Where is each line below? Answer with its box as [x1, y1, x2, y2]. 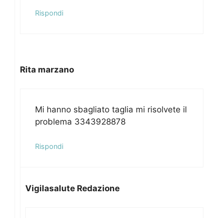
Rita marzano [20, 65, 74, 75]
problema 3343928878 [35, 116, 126, 127]
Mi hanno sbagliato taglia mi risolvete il [35, 104, 187, 114]
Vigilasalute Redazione [25, 183, 120, 194]
